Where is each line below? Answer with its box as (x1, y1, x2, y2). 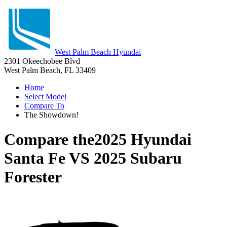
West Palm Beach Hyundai (55, 48, 141, 56)
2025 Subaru (94, 149, 182, 168)
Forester (4, 168, 62, 186)
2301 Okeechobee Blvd (4, 57, 80, 65)
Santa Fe (4, 149, 65, 168)
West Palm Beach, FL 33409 (4, 66, 96, 74)
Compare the (4, 130, 94, 149)
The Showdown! (24, 110, 79, 119)
